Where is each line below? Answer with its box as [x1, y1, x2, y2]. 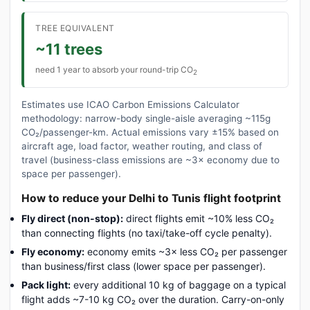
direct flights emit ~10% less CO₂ [123, 212, 274, 224]
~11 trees [35, 39, 102, 58]
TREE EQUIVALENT [35, 22, 115, 33]
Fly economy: [21, 245, 84, 257]
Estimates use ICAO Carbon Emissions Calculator [21, 98, 239, 110]
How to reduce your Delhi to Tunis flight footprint [21, 191, 281, 205]
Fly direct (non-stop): [21, 212, 123, 224]
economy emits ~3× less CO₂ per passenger [84, 245, 287, 257]
